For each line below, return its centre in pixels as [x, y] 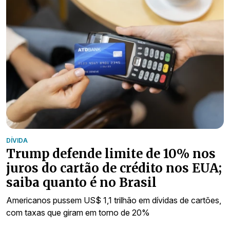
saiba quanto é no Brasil [81, 182]
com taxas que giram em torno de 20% [78, 212]
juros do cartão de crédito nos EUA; [114, 168]
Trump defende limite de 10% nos [111, 154]
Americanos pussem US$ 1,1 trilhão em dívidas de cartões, [114, 200]
